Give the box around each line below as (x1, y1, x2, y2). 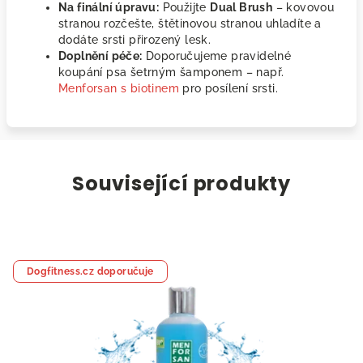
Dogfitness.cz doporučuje (27, 266, 154, 277)
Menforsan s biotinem (58, 82, 180, 95)
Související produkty (72, 170, 291, 197)
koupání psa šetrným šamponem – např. (58, 66, 284, 79)
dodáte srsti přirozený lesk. (58, 33, 211, 46)
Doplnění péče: (58, 49, 143, 62)
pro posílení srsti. (179, 82, 279, 95)
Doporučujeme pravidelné (142, 49, 292, 62)
